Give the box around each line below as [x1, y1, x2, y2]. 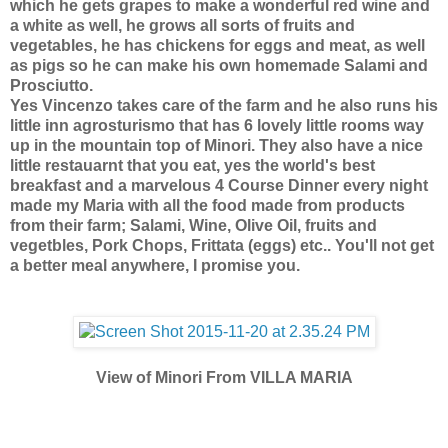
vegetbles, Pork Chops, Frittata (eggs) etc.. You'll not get [10, 236, 434, 254]
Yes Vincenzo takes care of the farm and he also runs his [10, 96, 438, 114]
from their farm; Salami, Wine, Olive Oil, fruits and [10, 216, 377, 234]
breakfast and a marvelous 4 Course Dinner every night [10, 176, 428, 194]
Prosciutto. [10, 76, 93, 94]
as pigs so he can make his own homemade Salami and [10, 56, 428, 74]
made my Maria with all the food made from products [10, 196, 405, 214]
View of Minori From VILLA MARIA [95, 368, 353, 386]
